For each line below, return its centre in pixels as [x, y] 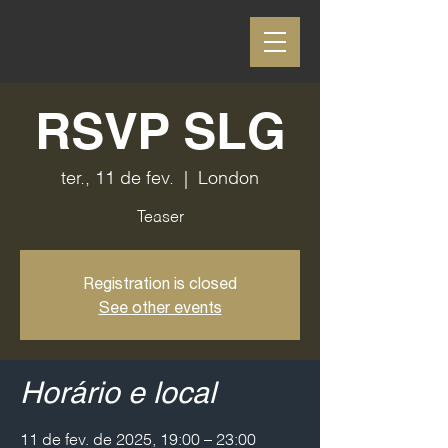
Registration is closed [160, 283]
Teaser [160, 218]
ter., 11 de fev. [117, 179]
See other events [160, 307]
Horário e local [118, 395]
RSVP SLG [160, 135]
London [228, 179]
